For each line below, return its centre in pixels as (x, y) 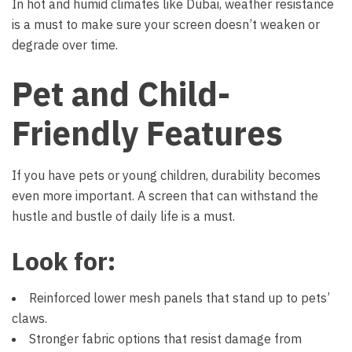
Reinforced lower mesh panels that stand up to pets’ (180, 298)
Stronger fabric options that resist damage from (165, 339)
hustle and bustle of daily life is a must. (123, 216)
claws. (29, 318)
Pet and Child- (121, 94)
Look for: (64, 261)
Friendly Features (147, 133)
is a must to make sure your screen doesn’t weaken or (166, 24)
